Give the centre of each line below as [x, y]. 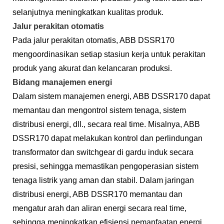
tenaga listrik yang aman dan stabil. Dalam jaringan [103, 180]
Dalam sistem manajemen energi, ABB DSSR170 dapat [111, 96]
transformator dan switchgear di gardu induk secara [103, 152]
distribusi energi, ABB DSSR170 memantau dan [97, 194]
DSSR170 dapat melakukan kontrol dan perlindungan [107, 138]
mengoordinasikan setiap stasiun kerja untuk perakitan [109, 54]
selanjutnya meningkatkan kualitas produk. [88, 12]
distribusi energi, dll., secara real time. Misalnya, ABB [106, 124]
